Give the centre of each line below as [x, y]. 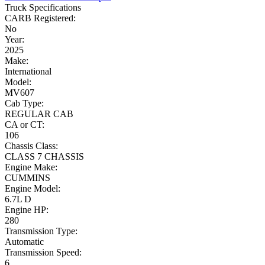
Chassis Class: [31, 146]
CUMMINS [28, 178]
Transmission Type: [41, 231]
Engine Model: [33, 189]
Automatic [24, 242]
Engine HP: [27, 210]
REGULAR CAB [39, 114]
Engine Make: [31, 167]
